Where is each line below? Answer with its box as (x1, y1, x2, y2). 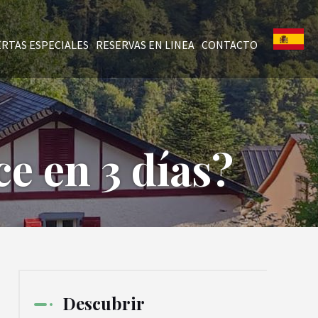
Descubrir (62, 292, 145, 314)
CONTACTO (202, 38, 258, 52)
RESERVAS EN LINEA (96, 38, 194, 52)
